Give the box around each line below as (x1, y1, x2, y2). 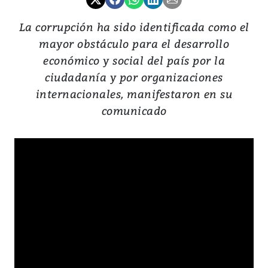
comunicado (101, 103, 167, 118)
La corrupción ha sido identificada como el (19, 19, 249, 35)
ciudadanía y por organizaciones (45, 69, 223, 85)
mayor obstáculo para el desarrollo (39, 36, 229, 51)
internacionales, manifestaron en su (35, 86, 233, 102)
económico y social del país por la (43, 53, 225, 68)
